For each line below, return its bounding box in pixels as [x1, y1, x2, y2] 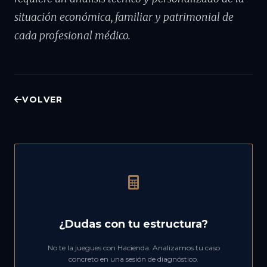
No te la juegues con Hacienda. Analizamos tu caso [47, 243, 220, 252]
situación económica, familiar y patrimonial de [14, 11, 234, 24]
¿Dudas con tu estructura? [59, 218, 208, 231]
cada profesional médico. [14, 29, 131, 42]
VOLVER [22, 94, 63, 105]
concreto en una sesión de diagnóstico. [69, 254, 198, 263]
